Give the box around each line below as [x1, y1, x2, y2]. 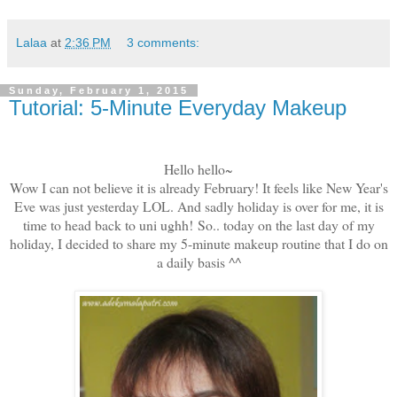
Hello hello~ [164, 160, 233, 178]
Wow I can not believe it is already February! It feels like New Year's [9, 178, 388, 197]
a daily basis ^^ [156, 253, 241, 271]
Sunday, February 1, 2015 [9, 85, 189, 97]
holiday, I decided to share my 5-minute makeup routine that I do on [9, 234, 388, 253]
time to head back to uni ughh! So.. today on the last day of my [22, 215, 375, 234]
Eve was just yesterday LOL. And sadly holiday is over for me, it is [13, 197, 384, 215]
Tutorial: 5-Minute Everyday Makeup [9, 96, 346, 121]
